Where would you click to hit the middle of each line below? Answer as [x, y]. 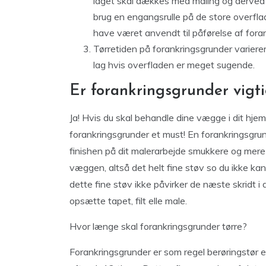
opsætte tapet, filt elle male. [128, 200]
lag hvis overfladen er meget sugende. [174, 64]
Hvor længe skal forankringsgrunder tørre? [158, 226]
